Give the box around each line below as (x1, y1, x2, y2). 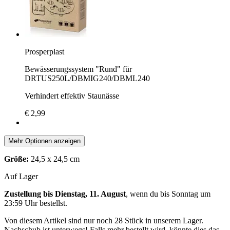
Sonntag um (171, 189, 210, 198)
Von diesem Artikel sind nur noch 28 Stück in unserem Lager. (4, 216, 203, 225)
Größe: (4, 154, 29, 163)
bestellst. (37, 198, 67, 207)
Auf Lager (4, 171, 38, 181)
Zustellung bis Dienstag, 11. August (4, 189, 126, 198)
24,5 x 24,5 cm (29, 154, 80, 163)
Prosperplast (25, 47, 64, 56)
